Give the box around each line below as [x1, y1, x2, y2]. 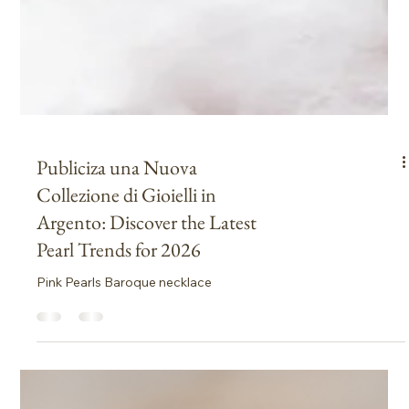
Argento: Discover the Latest [37, 289, 257, 316]
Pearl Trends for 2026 [37, 317, 202, 343]
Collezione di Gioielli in [37, 262, 217, 288]
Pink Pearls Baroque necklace [37, 354, 213, 371]
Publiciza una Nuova [37, 235, 198, 261]
